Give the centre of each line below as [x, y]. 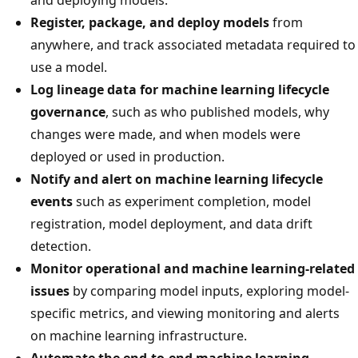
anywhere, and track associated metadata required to [193, 44]
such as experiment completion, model [192, 201]
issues [50, 290]
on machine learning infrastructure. [139, 335]
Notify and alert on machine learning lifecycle [177, 179]
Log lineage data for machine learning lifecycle [180, 89]
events [52, 201]
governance [68, 111]
